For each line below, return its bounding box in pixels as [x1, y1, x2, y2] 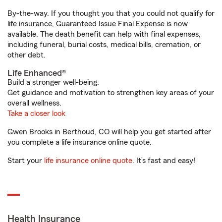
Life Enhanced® [7, 68, 66, 78]
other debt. [7, 51, 46, 59]
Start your [7, 157, 44, 165]
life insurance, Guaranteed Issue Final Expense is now [7, 20, 188, 28]
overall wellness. [7, 99, 61, 108]
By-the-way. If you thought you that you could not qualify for [7, 9, 215, 18]
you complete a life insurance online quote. [7, 138, 152, 147]
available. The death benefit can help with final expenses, [7, 30, 201, 39]
